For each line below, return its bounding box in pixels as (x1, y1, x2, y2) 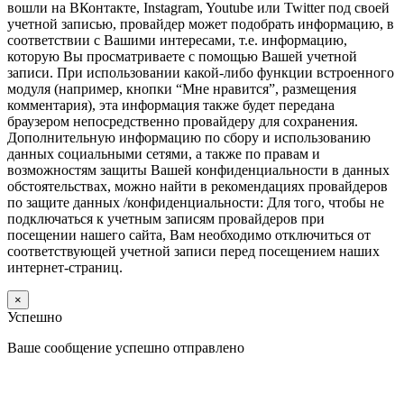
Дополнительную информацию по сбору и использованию (7, 129, 371, 145)
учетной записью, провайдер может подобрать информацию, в (7, 15, 394, 32)
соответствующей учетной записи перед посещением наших (7, 243, 380, 259)
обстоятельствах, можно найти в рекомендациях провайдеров (7, 178, 388, 194)
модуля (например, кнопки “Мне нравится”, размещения (7, 80, 356, 96)
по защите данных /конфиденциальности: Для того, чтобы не (7, 194, 384, 210)
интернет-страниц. (7, 259, 123, 275)
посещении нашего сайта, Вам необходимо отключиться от (7, 226, 371, 243)
